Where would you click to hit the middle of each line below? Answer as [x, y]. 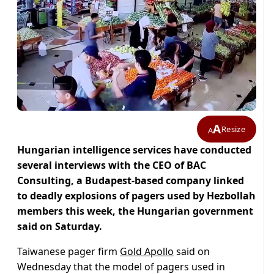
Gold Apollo [147, 252]
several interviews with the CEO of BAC [112, 165]
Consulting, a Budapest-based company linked [131, 181]
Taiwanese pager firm [68, 252]
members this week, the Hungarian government [135, 211]
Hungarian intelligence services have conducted [134, 150]
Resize [233, 129]
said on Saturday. [60, 227]
